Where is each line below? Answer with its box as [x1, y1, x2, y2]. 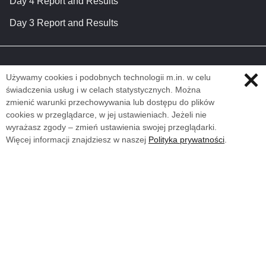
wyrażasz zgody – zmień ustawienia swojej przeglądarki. [6, 122, 217, 132]
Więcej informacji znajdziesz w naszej [6, 134, 148, 144]
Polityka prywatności [148, 134, 224, 144]
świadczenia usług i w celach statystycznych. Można [6, 84, 201, 94]
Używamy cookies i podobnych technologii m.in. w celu [6, 72, 211, 82]
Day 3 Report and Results [9, 17, 118, 28]
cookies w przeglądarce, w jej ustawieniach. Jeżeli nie [6, 109, 207, 119]
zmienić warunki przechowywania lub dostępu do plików [6, 97, 214, 107]
